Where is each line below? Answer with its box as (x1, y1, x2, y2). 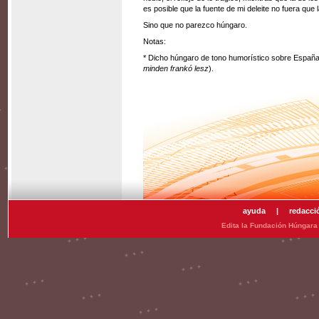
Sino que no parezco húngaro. (143, 21, 247, 29)
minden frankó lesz (143, 64, 209, 73)
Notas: (143, 37, 166, 46)
